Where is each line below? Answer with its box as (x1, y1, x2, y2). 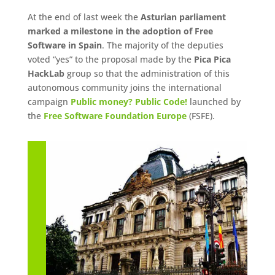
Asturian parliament (140, 11, 226, 23)
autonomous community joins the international (27, 82, 222, 94)
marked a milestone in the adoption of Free (27, 25, 213, 37)
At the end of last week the (27, 11, 141, 23)
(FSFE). (186, 110, 215, 122)
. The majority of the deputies (101, 39, 223, 52)
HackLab (27, 68, 64, 80)
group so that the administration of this (64, 68, 230, 80)
